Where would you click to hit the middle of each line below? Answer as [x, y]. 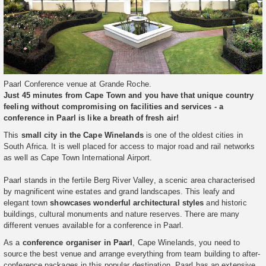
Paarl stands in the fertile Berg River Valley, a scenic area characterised [129, 180]
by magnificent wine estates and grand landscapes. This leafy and [119, 192]
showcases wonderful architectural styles [127, 203]
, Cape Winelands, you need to [186, 243]
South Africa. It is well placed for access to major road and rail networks [129, 147]
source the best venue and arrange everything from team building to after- [132, 254]
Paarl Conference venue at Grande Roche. [77, 84]
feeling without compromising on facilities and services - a [113, 107]
